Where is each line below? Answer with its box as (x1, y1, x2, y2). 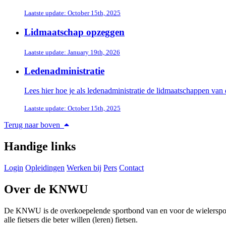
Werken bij (67, 163, 101, 172)
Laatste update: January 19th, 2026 (24, 48, 120, 56)
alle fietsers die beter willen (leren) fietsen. (4, 215, 138, 224)
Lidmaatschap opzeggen (24, 26, 125, 37)
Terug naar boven (4, 121, 62, 130)
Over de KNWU (4, 182, 88, 196)
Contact (119, 163, 144, 172)
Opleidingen (25, 163, 65, 172)
